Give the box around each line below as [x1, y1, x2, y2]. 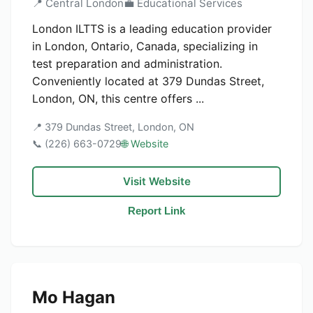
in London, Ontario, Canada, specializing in [32, 39, 258, 53]
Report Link [128, 205, 185, 217]
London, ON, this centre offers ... [32, 92, 204, 105]
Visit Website [122, 175, 191, 188]
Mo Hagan [32, 287, 115, 307]
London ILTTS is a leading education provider [32, 22, 272, 36]
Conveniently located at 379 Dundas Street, [32, 74, 264, 88]
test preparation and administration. [32, 57, 222, 71]
